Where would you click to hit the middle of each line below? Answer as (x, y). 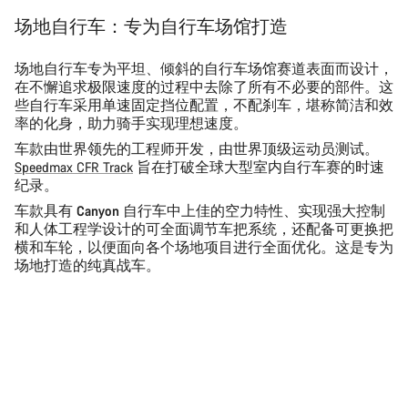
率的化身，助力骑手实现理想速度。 (131, 123)
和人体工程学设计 (73, 229)
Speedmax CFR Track (74, 167)
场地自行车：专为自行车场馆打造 (151, 26)
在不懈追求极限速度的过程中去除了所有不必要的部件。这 (204, 87)
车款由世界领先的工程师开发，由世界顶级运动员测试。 (197, 148)
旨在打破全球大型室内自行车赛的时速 (259, 167)
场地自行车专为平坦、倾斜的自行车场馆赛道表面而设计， (204, 68)
